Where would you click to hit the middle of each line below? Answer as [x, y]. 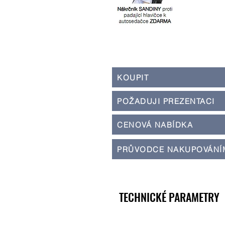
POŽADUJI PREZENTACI [166, 101]
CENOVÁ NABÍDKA [155, 125]
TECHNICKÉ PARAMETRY [169, 197]
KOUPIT [133, 77]
